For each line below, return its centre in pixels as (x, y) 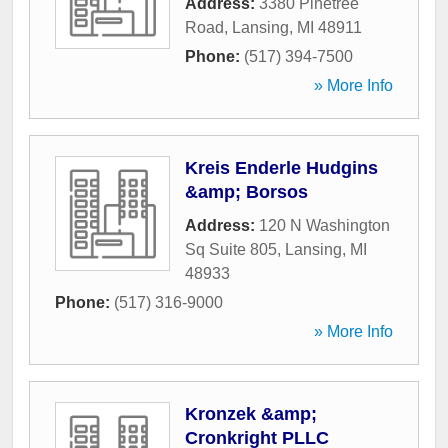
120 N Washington (324, 226)
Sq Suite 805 (231, 250)
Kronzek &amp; (251, 414)
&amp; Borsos (246, 192)
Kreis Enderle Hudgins (281, 168)
